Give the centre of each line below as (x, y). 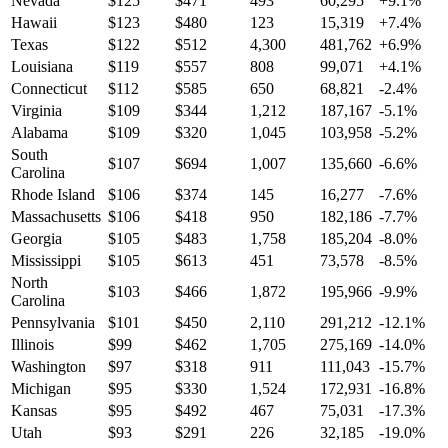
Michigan (41, 389)
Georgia (36, 239)
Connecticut (49, 89)
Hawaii (34, 23)
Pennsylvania (53, 323)
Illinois (32, 345)
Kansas (34, 411)
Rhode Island (53, 195)
